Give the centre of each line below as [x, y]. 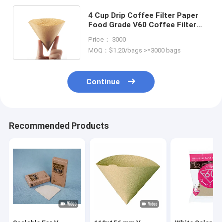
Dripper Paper [113, 34]
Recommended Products [59, 126]
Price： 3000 [107, 39]
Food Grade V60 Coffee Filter [142, 25]
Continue [103, 82]
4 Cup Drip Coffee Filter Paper [143, 15]
